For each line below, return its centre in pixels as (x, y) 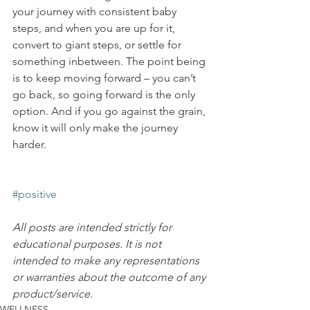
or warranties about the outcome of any (110, 277)
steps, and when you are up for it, (95, 28)
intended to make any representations (107, 260)
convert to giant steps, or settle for (98, 44)
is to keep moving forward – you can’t (106, 77)
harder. (29, 144)
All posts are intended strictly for (93, 227)
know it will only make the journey (97, 127)
